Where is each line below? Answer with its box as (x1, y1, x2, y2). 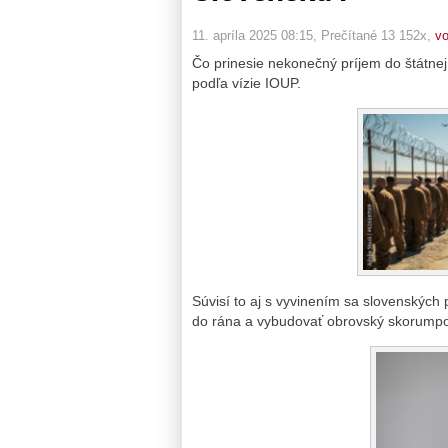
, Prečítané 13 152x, (313, 27, 435, 43)
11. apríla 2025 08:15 (192, 27, 313, 43)
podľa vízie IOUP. (192, 74, 301, 91)
